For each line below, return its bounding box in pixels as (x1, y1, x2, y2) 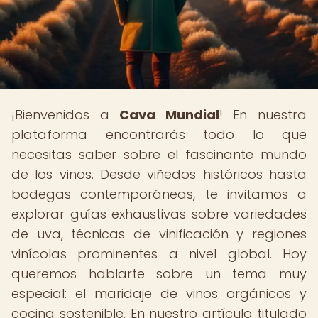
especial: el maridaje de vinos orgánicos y (11, 285, 307, 302)
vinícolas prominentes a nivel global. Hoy (11, 245, 307, 263)
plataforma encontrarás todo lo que (11, 126, 307, 143)
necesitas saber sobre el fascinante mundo (11, 146, 307, 163)
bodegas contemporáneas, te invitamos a (11, 185, 307, 203)
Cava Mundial (119, 106, 219, 124)
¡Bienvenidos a (11, 106, 120, 124)
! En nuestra (219, 106, 307, 124)
